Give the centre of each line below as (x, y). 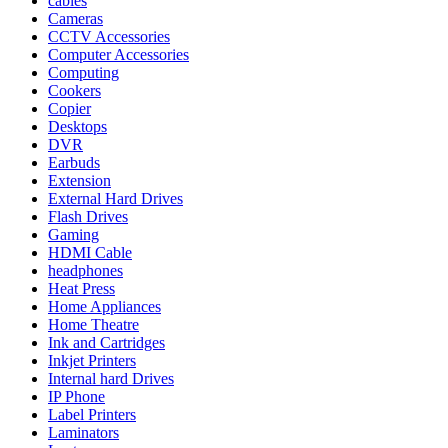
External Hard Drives (115, 198)
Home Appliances (104, 306)
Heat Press (81, 288)
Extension (79, 180)
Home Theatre (93, 324)
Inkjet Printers (92, 360)
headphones (85, 270)
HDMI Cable (90, 252)
